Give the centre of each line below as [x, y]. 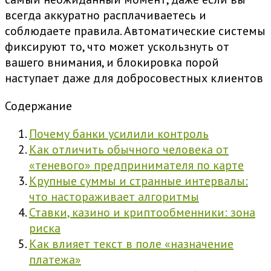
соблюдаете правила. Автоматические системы [135, 31]
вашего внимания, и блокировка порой [112, 63]
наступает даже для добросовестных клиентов [134, 78]
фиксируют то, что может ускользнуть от [117, 47]
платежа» [55, 260]
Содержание [38, 106]
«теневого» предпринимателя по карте [136, 165]
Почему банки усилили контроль [119, 134]
